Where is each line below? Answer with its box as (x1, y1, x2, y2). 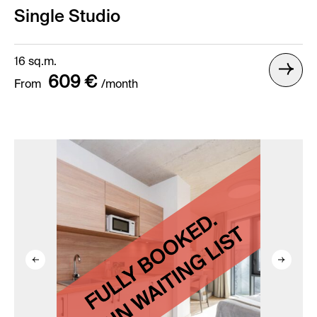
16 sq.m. (14, 57, 57, 68)
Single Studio (14, 8, 120, 25)
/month (101, 79, 138, 91)
